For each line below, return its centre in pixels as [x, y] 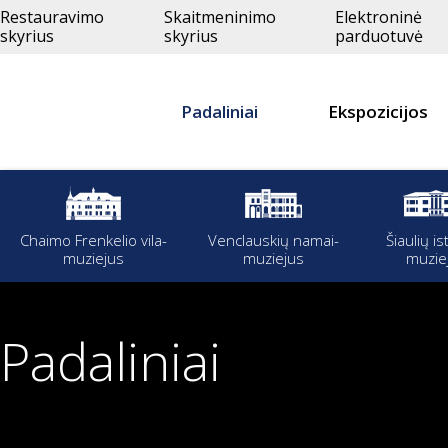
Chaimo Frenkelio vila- [93, 240]
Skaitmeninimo [220, 17]
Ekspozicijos [377, 111]
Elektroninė [378, 17]
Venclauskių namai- [273, 240]
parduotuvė [378, 36]
